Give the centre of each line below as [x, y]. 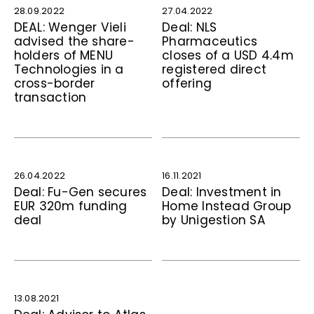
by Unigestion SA [214, 220]
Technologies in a [69, 69]
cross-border [54, 83]
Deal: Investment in [222, 192]
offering [187, 83]
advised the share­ [74, 41]
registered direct [214, 69]
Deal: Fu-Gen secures [80, 192]
